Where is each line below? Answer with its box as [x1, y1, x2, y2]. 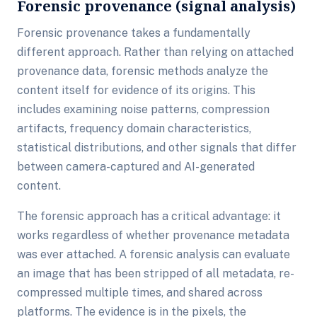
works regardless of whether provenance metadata [17, 229, 289, 242]
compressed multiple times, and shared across [17, 286, 263, 299]
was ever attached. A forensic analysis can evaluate [17, 248, 290, 261]
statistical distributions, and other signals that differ [17, 141, 296, 154]
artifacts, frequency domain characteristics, [17, 122, 251, 135]
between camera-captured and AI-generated [17, 160, 255, 173]
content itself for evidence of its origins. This [17, 83, 255, 97]
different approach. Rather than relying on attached [17, 45, 294, 59]
